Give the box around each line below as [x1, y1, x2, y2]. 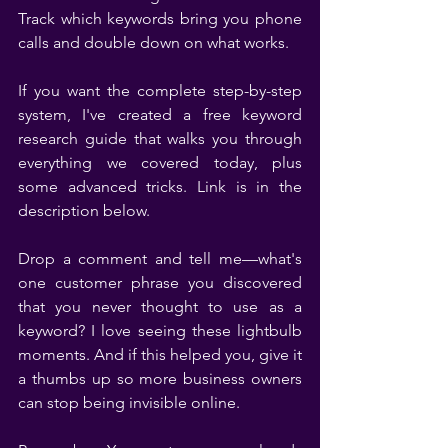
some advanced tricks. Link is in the [18, 176, 302, 196]
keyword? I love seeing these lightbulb [18, 320, 302, 340]
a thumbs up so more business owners [18, 368, 302, 388]
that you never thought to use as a [18, 296, 302, 316]
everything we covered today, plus [18, 152, 302, 172]
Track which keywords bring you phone [18, 8, 302, 28]
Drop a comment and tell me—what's [18, 248, 302, 268]
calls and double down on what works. [18, 32, 289, 52]
